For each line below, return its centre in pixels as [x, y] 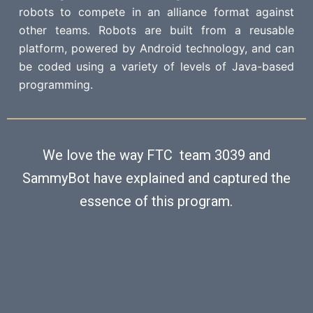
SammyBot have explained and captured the [156, 178]
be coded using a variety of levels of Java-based [156, 66]
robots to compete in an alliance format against [156, 12]
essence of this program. [156, 201]
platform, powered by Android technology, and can [156, 48]
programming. [56, 85]
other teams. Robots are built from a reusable [156, 30]
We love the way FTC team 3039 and [156, 155]
